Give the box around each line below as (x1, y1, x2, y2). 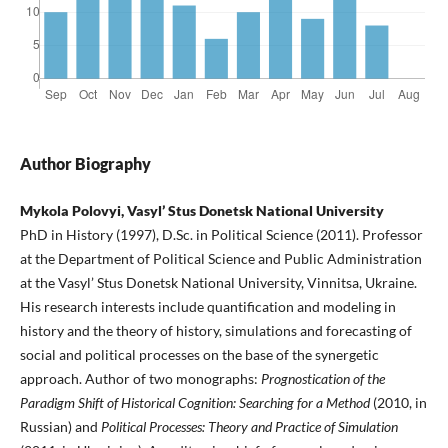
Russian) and (19, 418, 101, 436)
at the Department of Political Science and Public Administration (19, 250, 422, 268)
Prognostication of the (257, 370, 385, 388)
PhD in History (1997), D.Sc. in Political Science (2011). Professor (19, 226, 423, 244)
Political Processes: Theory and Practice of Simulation (100, 418, 398, 436)
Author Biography (19, 154, 151, 174)
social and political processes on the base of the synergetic (19, 346, 379, 364)
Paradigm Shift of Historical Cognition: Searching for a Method (19, 394, 370, 412)
